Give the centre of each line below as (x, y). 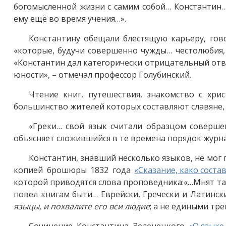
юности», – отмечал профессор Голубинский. (102, 74)
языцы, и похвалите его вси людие (82, 206)
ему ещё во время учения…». (70, 18)
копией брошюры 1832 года (74, 170)
